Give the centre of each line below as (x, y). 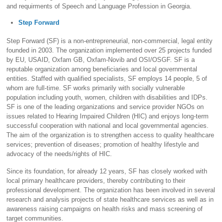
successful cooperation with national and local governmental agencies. (108, 126)
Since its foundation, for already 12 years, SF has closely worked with (107, 171)
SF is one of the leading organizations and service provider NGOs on (105, 107)
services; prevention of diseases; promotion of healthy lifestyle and (103, 145)
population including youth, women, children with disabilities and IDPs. (107, 98)
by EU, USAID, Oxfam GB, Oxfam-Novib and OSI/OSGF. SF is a (101, 60)
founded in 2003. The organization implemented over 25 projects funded (109, 51)
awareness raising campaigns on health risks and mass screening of (105, 209)
